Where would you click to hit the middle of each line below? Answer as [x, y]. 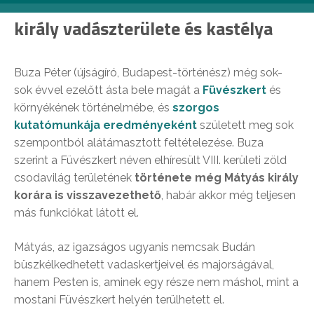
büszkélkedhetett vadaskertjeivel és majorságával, [144, 264]
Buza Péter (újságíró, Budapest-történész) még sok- [148, 72]
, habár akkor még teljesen [228, 195]
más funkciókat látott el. [76, 212]
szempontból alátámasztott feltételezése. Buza [139, 142]
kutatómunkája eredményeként [105, 125]
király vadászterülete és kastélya [143, 28]
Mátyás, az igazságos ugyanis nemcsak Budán [135, 247]
